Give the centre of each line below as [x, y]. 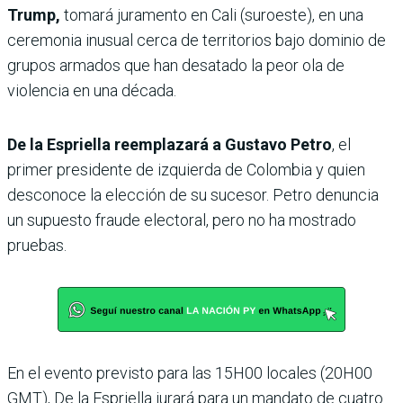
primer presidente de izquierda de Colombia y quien [186, 169]
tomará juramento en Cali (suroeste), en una [214, 14]
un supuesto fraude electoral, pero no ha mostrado [182, 219]
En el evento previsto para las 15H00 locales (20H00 [190, 372]
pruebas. [37, 245]
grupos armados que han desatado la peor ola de [176, 65]
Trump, [36, 14]
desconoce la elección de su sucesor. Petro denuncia [193, 194]
